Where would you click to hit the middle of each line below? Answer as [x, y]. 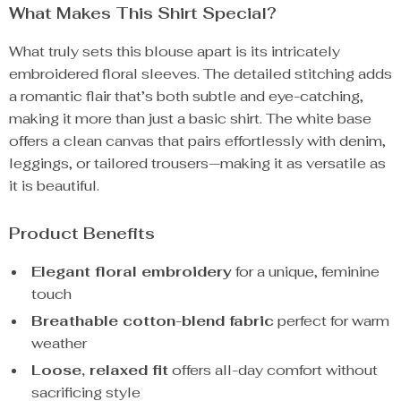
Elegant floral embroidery [132, 272]
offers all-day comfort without [273, 370]
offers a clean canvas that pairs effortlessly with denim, [197, 141]
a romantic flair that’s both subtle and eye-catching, [186, 96]
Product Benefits [82, 233]
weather [59, 343]
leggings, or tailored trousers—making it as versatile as [197, 163]
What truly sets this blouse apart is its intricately [175, 51]
